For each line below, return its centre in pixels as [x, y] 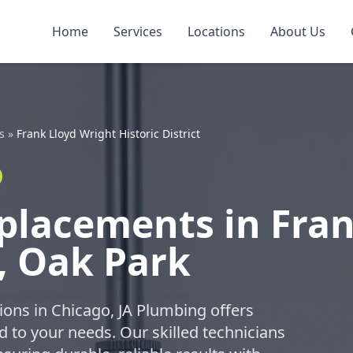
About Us [298, 32]
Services [138, 32]
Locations [216, 32]
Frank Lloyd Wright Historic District [108, 134]
